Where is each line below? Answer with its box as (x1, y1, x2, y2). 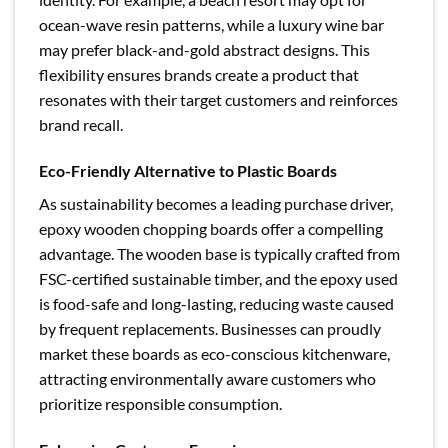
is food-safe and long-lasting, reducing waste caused (39, 294, 394, 314)
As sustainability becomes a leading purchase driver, (39, 194, 393, 214)
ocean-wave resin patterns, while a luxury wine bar (39, 15, 384, 35)
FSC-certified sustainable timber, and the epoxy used (39, 269, 398, 289)
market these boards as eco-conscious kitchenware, (39, 344, 390, 364)
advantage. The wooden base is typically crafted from (39, 244, 400, 264)
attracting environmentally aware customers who (39, 369, 376, 389)
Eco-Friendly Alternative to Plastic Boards (39, 161, 337, 181)
